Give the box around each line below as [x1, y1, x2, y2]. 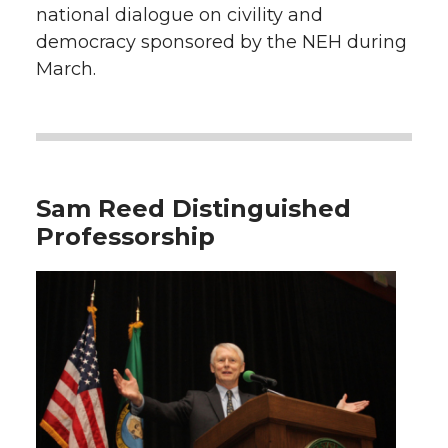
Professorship [36, 222, 215, 251]
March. [36, 58, 96, 80]
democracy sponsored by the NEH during [36, 31, 407, 53]
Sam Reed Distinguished [36, 194, 351, 223]
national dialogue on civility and [36, 4, 323, 26]
